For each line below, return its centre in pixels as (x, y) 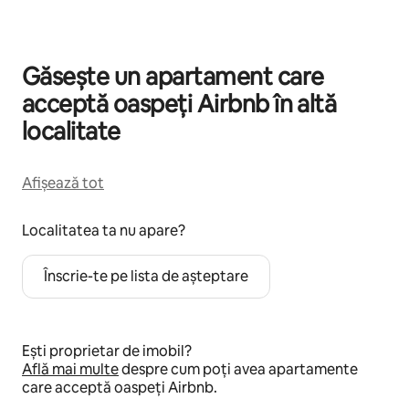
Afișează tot (63, 184)
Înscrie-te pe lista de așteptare (146, 277)
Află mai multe (70, 370)
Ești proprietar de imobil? (107, 351)
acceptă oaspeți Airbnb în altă (179, 105)
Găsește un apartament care (173, 77)
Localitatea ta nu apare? (104, 231)
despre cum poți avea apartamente (238, 370)
